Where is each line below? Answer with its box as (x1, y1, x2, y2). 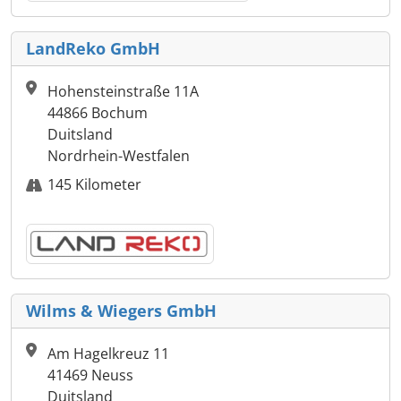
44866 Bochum (47, 103, 148, 124)
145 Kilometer (47, 175, 141, 195)
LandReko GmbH (26, 38, 160, 60)
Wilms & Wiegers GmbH (26, 300, 217, 322)
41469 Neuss (47, 365, 133, 386)
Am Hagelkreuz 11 (47, 344, 169, 364)
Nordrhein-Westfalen (47, 146, 190, 166)
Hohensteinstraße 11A (47, 81, 199, 102)
